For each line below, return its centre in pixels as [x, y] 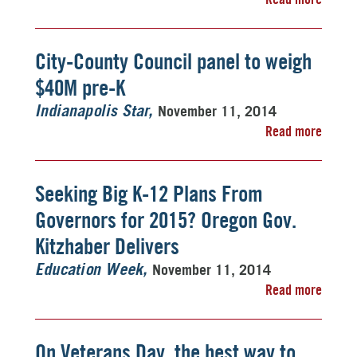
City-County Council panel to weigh [173, 61]
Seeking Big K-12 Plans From [149, 194]
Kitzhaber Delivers [107, 246]
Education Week [89, 270]
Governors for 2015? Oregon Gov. [166, 220]
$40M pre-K [80, 88]
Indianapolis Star [92, 112]
